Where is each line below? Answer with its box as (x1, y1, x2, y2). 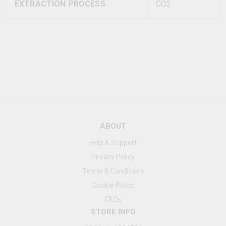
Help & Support (89, 139, 137, 147)
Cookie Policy (92, 181, 134, 189)
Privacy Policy (91, 153, 135, 161)
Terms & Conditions (82, 167, 144, 175)
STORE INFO (90, 207, 136, 216)
